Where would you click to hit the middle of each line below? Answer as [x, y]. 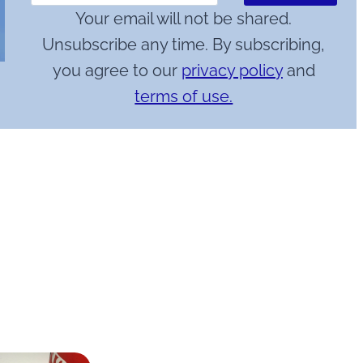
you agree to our [117, 71]
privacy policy [232, 71]
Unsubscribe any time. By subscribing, [184, 45]
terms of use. [184, 97]
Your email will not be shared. [184, 19]
